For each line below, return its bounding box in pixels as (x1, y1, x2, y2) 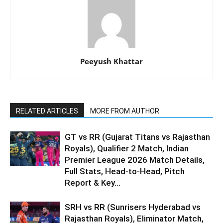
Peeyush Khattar (80, 56, 143, 66)
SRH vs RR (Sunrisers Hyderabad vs (65, 202, 201, 212)
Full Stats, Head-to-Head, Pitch (65, 166, 185, 176)
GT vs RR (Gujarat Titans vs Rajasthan (65, 131, 210, 142)
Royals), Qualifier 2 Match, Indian (65, 143, 189, 153)
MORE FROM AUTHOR (90, 107, 159, 115)
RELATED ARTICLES (16, 107, 78, 115)
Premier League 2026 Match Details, (65, 154, 205, 165)
